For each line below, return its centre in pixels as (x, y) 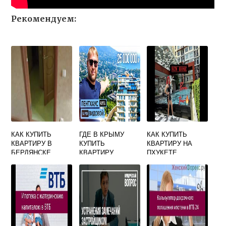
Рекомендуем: (44, 19)
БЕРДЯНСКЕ (31, 152)
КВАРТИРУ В (32, 143)
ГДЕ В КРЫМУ (101, 134)
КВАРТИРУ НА (170, 143)
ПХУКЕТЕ (162, 152)
